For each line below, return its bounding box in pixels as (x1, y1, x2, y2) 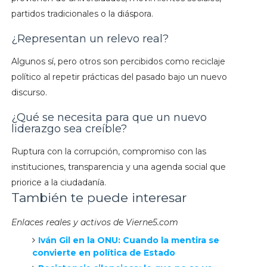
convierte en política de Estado (32, 247, 175, 259)
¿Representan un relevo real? (11, 32, 169, 46)
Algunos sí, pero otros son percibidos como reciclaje (11, 56, 225, 67)
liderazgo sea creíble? (11, 122, 127, 136)
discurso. (11, 87, 47, 98)
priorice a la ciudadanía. (11, 177, 106, 188)
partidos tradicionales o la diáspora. (11, 8, 153, 20)
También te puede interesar (11, 190, 187, 206)
